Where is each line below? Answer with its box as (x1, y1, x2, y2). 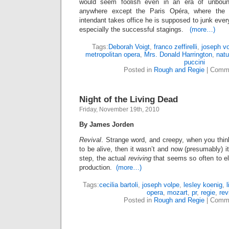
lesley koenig (184, 181, 222, 189)
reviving (128, 154, 154, 162)
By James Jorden (79, 121, 134, 128)
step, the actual (79, 154, 128, 162)
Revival (79, 136, 101, 144)
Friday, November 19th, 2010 (79, 106, 159, 113)
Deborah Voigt (108, 43, 150, 51)
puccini (184, 58, 205, 66)
